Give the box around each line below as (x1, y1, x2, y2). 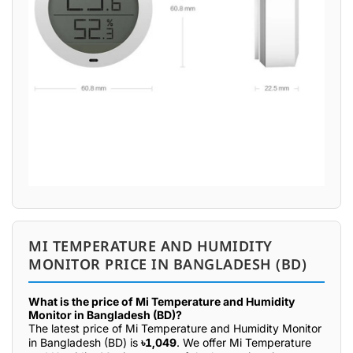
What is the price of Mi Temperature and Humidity (28, 294, 295, 308)
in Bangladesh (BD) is (28, 335, 141, 349)
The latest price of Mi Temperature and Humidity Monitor (28, 321, 321, 335)
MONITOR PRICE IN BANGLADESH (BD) (28, 254, 307, 273)
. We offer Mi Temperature (176, 335, 311, 349)
